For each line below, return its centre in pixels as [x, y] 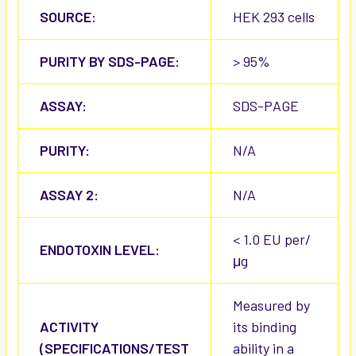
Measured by [271, 306]
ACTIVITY [69, 327]
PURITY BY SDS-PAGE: [110, 62]
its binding [265, 327]
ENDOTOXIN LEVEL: [100, 250]
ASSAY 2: [69, 195]
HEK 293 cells [274, 17]
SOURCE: [68, 17]
